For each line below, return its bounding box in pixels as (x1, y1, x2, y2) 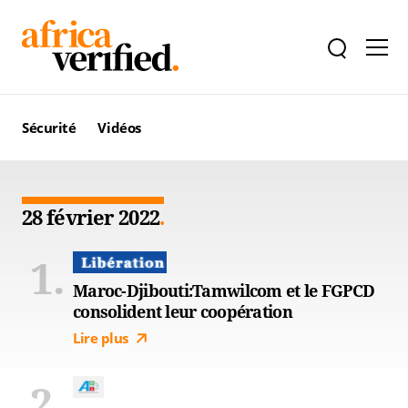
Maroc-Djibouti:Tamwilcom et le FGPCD (73, 280, 375, 301)
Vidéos (97, 117, 141, 137)
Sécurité (22, 117, 76, 137)
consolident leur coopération (73, 301, 292, 322)
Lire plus (73, 329, 128, 347)
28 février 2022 (22, 203, 159, 230)
